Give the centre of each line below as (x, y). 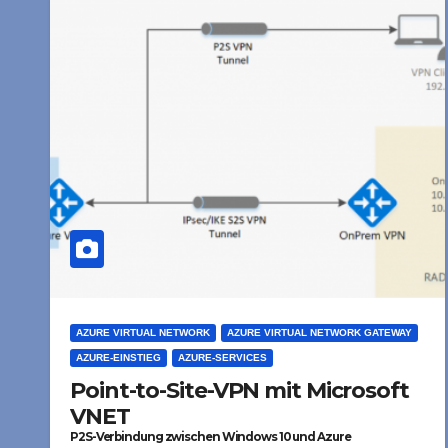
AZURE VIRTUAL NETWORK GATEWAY (319, 332)
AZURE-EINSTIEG (118, 357)
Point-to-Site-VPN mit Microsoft (240, 390)
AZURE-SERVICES (222, 357)
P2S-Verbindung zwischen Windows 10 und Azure (210, 437)
